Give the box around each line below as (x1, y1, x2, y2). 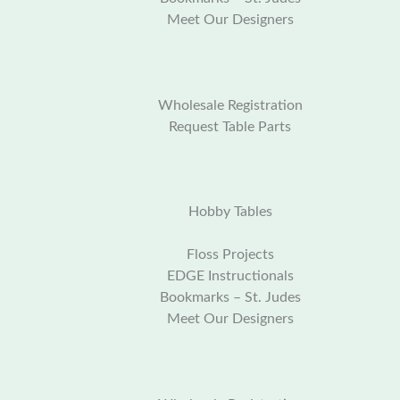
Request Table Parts (169, 120, 292, 135)
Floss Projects (186, 246, 274, 262)
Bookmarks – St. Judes (159, 289, 301, 304)
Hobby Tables (187, 204, 272, 219)
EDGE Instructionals (166, 268, 294, 283)
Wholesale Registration (157, 98, 303, 113)
